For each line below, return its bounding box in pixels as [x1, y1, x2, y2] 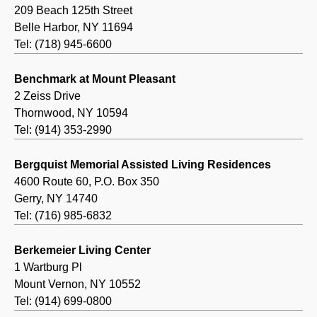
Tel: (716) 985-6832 [14, 209, 112, 222]
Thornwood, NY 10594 [14, 107, 128, 120]
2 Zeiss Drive [14, 90, 81, 103]
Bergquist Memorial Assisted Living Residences [14, 158, 271, 171]
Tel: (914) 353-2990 [14, 124, 112, 137]
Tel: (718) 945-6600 [14, 38, 112, 51]
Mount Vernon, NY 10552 [14, 278, 141, 291]
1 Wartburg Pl [14, 261, 82, 274]
